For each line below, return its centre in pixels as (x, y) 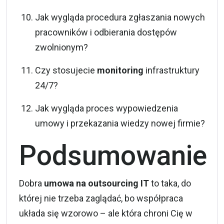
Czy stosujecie (66, 70)
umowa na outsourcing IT (96, 183)
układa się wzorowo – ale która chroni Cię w (106, 213)
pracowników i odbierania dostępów (106, 32)
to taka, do (170, 183)
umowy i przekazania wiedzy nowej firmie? (120, 123)
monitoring (120, 70)
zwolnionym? (61, 47)
